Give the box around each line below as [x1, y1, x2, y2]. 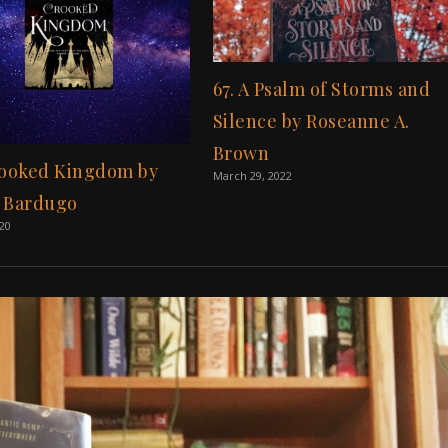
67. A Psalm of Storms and [212, 76, 431, 101]
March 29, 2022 [212, 167, 292, 183]
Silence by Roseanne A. [212, 108, 410, 133]
